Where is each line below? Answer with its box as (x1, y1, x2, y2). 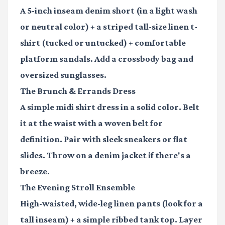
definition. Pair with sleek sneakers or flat (20, 134, 187, 145)
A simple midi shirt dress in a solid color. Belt (20, 102, 199, 113)
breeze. (20, 166, 50, 177)
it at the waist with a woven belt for (20, 118, 163, 129)
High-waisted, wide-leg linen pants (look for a (20, 198, 203, 209)
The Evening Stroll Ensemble (20, 182, 135, 193)
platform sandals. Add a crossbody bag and (20, 54, 193, 64)
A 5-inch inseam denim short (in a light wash (20, 6, 197, 16)
